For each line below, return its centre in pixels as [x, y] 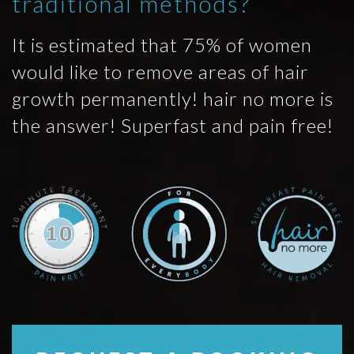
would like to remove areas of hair [160, 72]
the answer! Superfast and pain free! [173, 125]
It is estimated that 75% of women [162, 45]
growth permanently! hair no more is [173, 98]
